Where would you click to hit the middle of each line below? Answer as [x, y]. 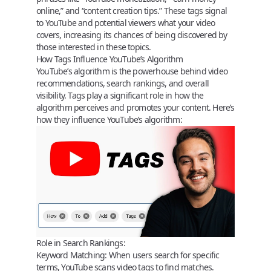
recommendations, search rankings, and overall [122, 83]
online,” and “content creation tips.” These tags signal [132, 10]
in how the [184, 95]
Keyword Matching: [72, 255]
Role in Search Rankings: [81, 243]
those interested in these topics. [94, 47]
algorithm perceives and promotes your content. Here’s [135, 107]
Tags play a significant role [116, 95]
